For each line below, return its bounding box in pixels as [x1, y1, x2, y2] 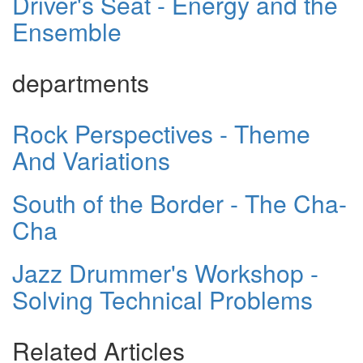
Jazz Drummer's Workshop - [12, 254, 318, 290]
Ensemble [12, 13, 122, 49]
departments [12, 64, 149, 100]
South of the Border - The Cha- [12, 185, 347, 220]
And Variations [12, 142, 170, 177]
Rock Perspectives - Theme [12, 115, 310, 151]
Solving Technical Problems [12, 281, 313, 317]
